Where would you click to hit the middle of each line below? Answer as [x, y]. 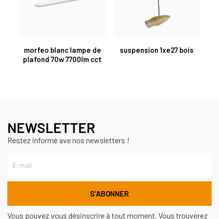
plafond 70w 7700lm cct [62, 59]
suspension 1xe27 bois [157, 50]
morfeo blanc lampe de [62, 50]
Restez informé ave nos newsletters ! [68, 140]
